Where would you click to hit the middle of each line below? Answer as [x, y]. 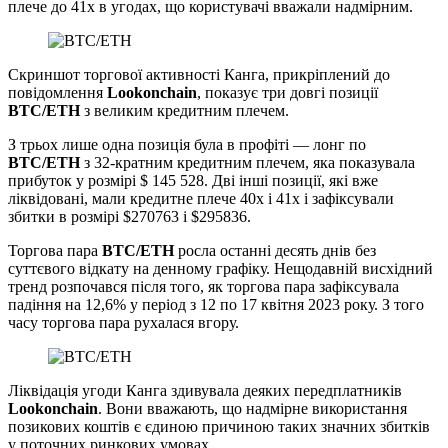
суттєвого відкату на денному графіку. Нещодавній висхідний [220, 268]
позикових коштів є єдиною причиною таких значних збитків [219, 426]
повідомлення [57, 92]
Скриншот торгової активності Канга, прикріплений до [199, 74]
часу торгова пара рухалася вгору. [123, 322]
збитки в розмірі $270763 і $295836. [129, 216]
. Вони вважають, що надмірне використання [252, 408]
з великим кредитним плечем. [184, 110]
